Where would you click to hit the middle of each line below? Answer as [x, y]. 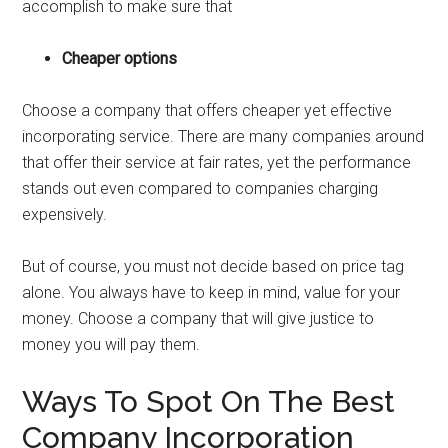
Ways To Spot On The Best [209, 401]
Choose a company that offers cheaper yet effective [207, 110]
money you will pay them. [113, 344]
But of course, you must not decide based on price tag [213, 266]
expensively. [67, 214]
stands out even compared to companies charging [200, 188]
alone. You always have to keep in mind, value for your [211, 292]
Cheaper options [120, 58]
